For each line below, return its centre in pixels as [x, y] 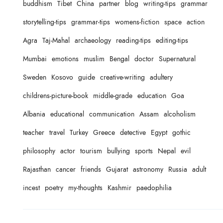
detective [133, 133]
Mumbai [35, 59]
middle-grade [113, 96]
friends [91, 170]
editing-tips [172, 41]
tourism [91, 151]
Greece [104, 133]
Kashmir [119, 188]
